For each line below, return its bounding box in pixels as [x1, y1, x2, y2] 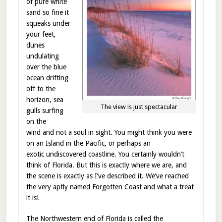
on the [26, 117, 46, 125]
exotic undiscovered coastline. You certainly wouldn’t [26, 150, 184, 158]
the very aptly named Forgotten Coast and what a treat [26, 182, 194, 191]
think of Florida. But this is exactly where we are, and [26, 161, 187, 169]
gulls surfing [26, 106, 63, 114]
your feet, [26, 30, 56, 38]
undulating [26, 52, 59, 60]
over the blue [26, 62, 66, 71]
